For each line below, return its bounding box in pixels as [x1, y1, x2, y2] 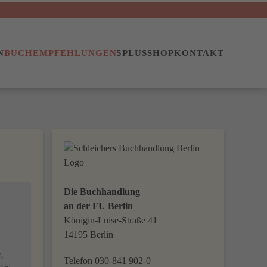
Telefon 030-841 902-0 [64, 256, 151, 266]
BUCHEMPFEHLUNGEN [4, 48, 117, 58]
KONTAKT [174, 48, 224, 58]
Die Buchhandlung [64, 187, 143, 197]
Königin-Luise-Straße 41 [64, 215, 158, 225]
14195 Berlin [64, 229, 114, 240]
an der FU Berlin [64, 201, 133, 211]
